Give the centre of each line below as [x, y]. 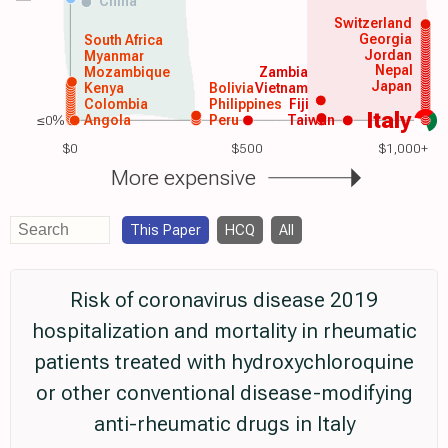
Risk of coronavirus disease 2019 [224, 299]
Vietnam [281, 87]
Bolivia [232, 87]
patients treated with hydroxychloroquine [224, 361]
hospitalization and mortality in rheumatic [224, 330]
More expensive [183, 177]
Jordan [387, 54]
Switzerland [373, 22]
